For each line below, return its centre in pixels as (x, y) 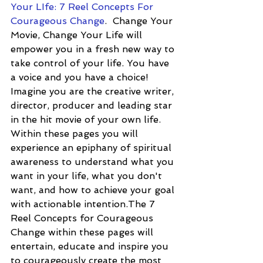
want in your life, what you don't (88, 176)
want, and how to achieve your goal (94, 190)
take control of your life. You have (91, 63)
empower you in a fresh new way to (94, 49)
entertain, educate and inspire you (91, 246)
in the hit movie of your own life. (87, 119)
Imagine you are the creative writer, (94, 91)
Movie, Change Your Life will (78, 35)
